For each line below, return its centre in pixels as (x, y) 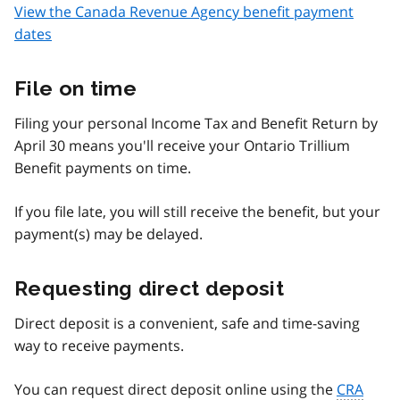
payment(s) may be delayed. (108, 233)
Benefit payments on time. (103, 167)
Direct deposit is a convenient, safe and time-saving (187, 323)
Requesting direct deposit (149, 287)
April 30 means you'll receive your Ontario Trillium (182, 145)
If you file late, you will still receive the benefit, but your (197, 211)
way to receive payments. (99, 345)
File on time (75, 87)
